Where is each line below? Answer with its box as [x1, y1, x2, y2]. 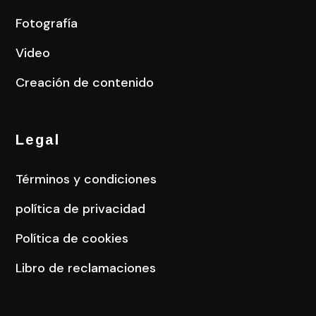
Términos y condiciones [16, 171, 157, 188]
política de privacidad [16, 200, 146, 218]
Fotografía [16, 15, 78, 32]
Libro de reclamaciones [16, 260, 157, 277]
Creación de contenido [16, 74, 154, 92]
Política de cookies [16, 230, 129, 248]
